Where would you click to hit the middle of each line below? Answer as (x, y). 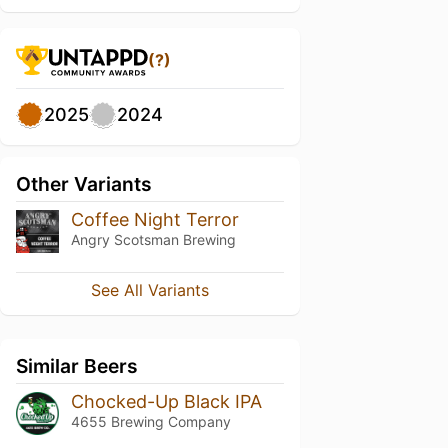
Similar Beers (77, 365)
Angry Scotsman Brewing (153, 239)
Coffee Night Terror (154, 219)
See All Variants (150, 289)
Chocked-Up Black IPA (166, 401)
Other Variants (84, 184)
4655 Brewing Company (150, 421)
